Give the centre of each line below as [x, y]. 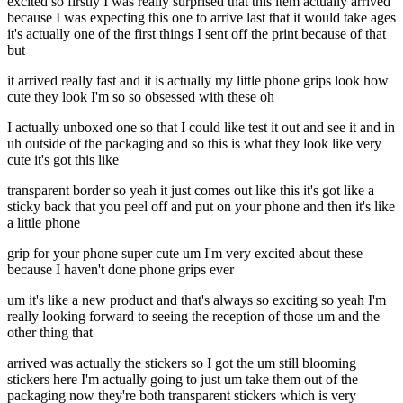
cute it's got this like [63, 160]
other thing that [50, 333]
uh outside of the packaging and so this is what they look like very [194, 144]
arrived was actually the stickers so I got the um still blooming [182, 363]
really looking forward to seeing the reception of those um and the [193, 317]
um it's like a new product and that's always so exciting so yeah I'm [197, 300]
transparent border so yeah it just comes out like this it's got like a [191, 191]
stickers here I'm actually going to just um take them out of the [183, 380]
